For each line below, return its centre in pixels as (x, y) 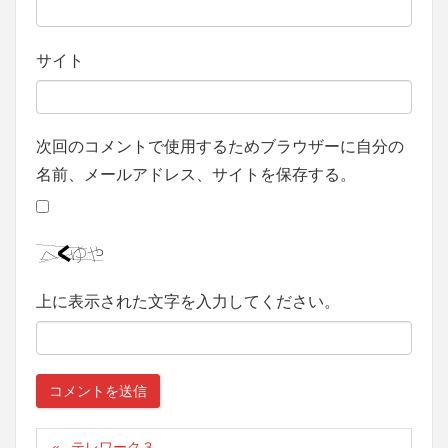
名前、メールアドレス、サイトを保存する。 (196, 174)
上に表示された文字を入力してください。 (188, 302)
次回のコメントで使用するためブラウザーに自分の (220, 146)
